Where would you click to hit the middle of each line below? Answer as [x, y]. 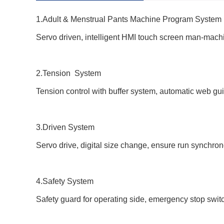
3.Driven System [65, 127]
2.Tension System [68, 73]
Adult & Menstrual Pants [86, 19]
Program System [192, 19]
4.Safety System [65, 181]
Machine [146, 19]
